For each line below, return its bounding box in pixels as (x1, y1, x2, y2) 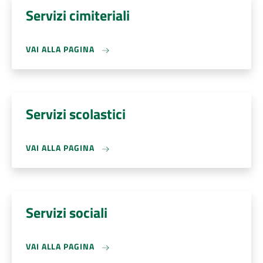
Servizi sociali (26, 202, 107, 223)
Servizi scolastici (26, 103, 126, 124)
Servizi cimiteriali (26, 5, 130, 26)
